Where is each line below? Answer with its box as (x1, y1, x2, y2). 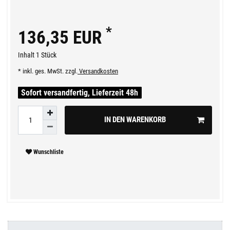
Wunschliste (33, 148, 64, 156)
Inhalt (18, 50, 36, 59)
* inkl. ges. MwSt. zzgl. (18, 67, 78, 75)
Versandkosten (78, 67, 118, 75)
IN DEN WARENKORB (104, 115, 166, 125)
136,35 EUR (18, 27, 106, 48)
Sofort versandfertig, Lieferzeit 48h (21, 87, 139, 98)
